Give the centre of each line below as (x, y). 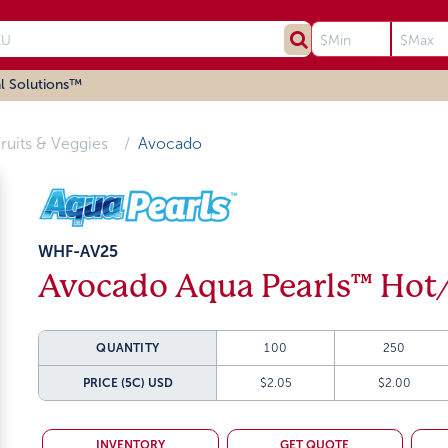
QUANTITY (128, 348)
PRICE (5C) (113, 383)
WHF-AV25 (78, 252)
